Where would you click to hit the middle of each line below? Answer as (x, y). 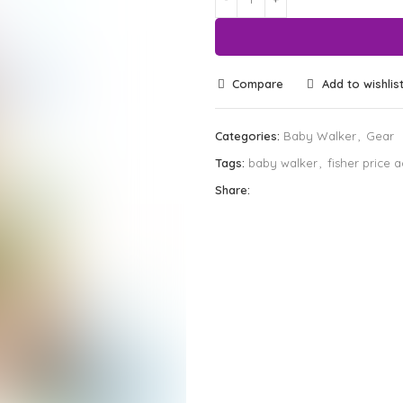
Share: (233, 189)
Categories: (247, 135)
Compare (257, 83)
